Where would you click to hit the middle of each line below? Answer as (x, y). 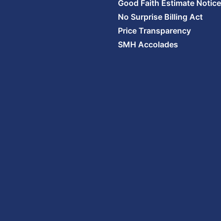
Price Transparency (154, 31)
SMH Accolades (148, 44)
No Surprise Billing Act (160, 17)
